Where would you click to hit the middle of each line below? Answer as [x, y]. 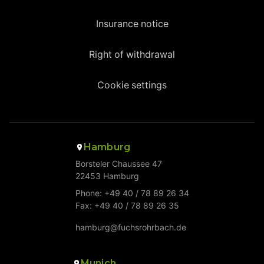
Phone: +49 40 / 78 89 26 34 [132, 194]
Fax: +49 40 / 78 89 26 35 [127, 206]
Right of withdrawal [132, 55]
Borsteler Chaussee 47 [118, 164]
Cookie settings [132, 85]
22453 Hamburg [107, 176]
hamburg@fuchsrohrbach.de [131, 228]
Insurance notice [132, 24]
